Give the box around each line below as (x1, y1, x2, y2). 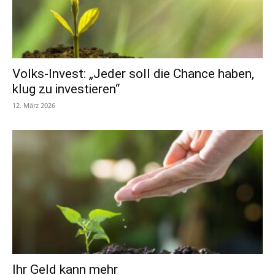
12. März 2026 (12, 101, 55, 110)
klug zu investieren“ (12, 82, 120, 97)
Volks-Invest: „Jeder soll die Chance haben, (12, 66, 254, 82)
